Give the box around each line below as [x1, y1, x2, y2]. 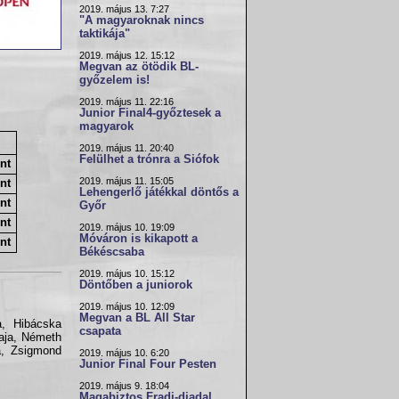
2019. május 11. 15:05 [79, 175, 174, 186]
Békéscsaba [79, 246, 144, 258]
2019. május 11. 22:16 [79, 96, 174, 107]
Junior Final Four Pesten [79, 358, 216, 370]
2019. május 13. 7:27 [79, 4, 169, 14]
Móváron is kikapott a [79, 232, 198, 245]
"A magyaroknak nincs [79, 14, 204, 27]
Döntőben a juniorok [79, 279, 192, 291]
